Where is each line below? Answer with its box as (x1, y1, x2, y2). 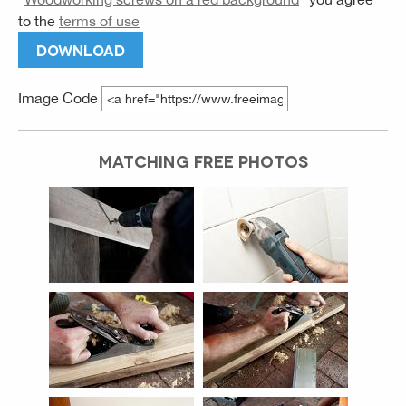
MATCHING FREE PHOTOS (98, 150, 308, 171)
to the (18, 13, 59, 30)
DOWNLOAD (36, 41, 125, 59)
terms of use (59, 13, 140, 30)
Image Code (18, 90, 101, 107)
